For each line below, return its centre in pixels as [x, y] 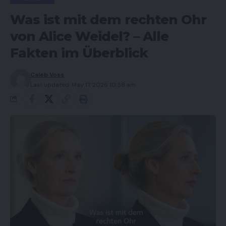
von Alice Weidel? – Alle [89, 36]
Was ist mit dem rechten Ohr [108, 19]
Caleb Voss [47, 74]
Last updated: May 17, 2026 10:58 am [83, 84]
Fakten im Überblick [79, 53]
